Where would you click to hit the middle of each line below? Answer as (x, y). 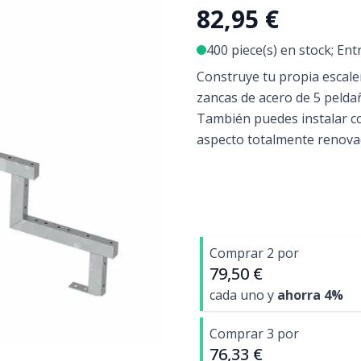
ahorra (301, 295)
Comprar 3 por (254, 334)
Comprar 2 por (254, 253)
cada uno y (243, 295)
